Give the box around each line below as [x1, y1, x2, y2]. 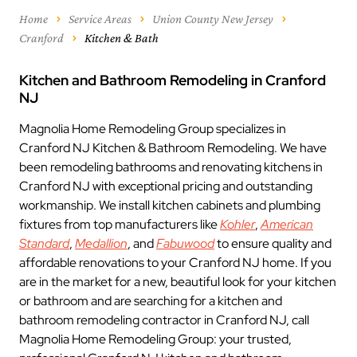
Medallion [75, 235, 127, 252]
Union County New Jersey [152, 12, 273, 25]
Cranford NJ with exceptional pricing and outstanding [19, 178, 312, 194]
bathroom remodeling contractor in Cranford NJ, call [19, 312, 309, 328]
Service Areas [69, 12, 131, 25]
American [261, 216, 313, 233]
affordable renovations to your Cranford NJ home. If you [19, 254, 331, 271]
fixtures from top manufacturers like [19, 216, 220, 233]
